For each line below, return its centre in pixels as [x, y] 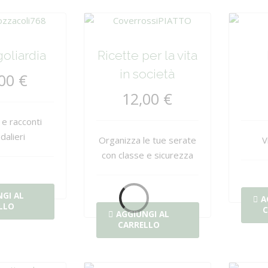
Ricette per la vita [147, 55]
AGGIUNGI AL [142, 214]
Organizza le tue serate [147, 140]
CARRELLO [138, 225]
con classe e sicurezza [147, 155]
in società [147, 74]
